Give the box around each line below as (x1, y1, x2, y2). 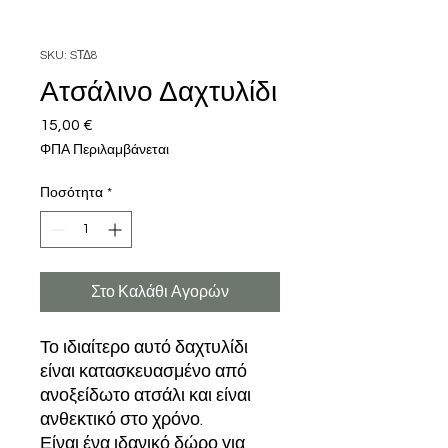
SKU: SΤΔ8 (40, 49, 98, 62)
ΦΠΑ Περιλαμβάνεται (40, 143, 169, 157)
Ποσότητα (40, 186, 103, 200)
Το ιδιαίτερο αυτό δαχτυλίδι (40, 338, 248, 357)
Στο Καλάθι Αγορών (91, 284, 229, 300)
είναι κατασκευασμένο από (40, 362, 247, 381)
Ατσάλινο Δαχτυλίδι (40, 78, 277, 107)
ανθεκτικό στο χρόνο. (40, 410, 203, 429)
